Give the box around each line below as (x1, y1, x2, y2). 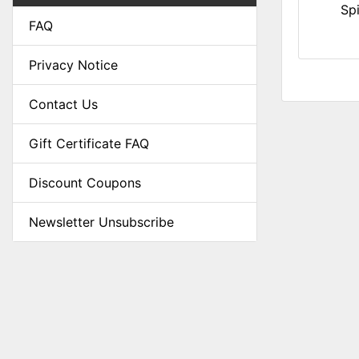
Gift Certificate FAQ (29, 135, 149, 151)
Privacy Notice (29, 57, 118, 73)
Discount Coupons (29, 175, 141, 191)
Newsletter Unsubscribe (29, 214, 174, 230)
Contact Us (29, 96, 98, 112)
